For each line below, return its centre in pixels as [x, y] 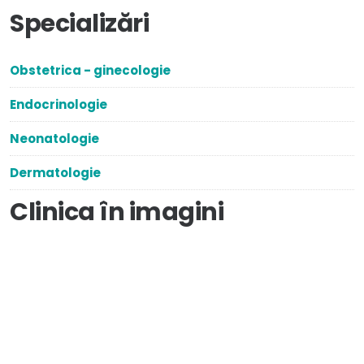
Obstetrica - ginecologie [90, 70]
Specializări [79, 23]
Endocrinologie [58, 104]
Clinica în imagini [117, 212]
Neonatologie [54, 138]
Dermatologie [55, 172]
